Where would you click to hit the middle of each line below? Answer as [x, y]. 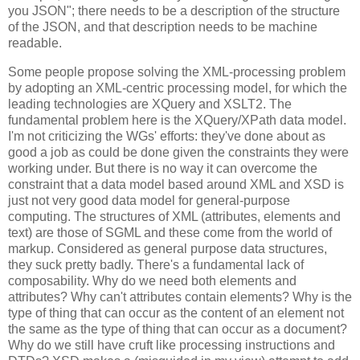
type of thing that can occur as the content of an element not [176, 313]
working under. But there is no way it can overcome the [163, 168]
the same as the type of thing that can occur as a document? [178, 329]
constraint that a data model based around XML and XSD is [176, 184]
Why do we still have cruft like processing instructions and [172, 345]
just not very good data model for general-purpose [149, 200]
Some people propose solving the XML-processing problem [177, 72]
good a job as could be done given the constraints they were [178, 152]
